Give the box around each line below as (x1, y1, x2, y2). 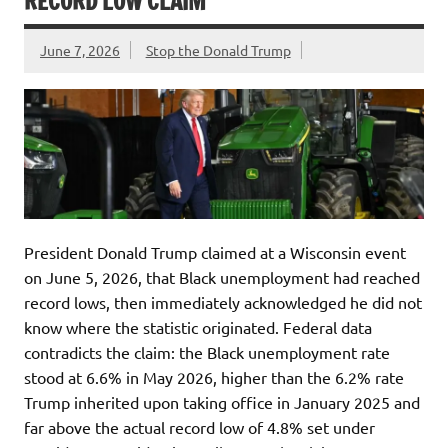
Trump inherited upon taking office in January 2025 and (24, 391, 420, 412)
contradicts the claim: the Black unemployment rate (24, 341, 390, 362)
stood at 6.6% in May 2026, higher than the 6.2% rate (24, 366, 404, 387)
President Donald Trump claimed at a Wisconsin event (24, 241, 406, 262)
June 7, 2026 (40, 41, 120, 60)
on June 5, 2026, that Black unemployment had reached (24, 266, 420, 287)
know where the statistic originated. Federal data (24, 316, 372, 337)
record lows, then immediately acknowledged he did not (24, 291, 422, 312)
